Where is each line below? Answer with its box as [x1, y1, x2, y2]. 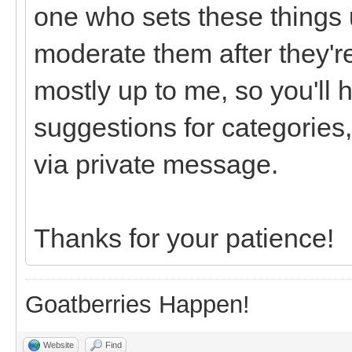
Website [43, 339, 74, 350]
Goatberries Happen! [25, 290, 250, 318]
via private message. [34, 148, 278, 179]
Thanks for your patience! [34, 222, 334, 253]
